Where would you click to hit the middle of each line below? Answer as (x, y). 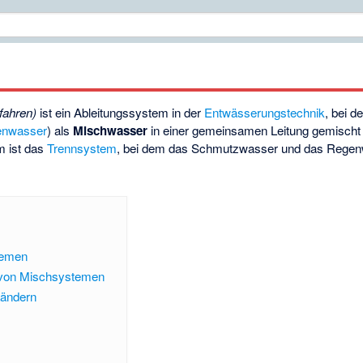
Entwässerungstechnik (265, 113)
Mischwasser (111, 131)
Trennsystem (82, 148)
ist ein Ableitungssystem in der (121, 113)
